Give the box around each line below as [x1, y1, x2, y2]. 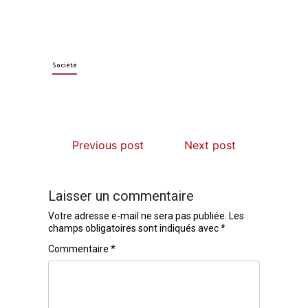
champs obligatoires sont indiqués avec [48, 222, 221, 234]
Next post [184, 137, 236, 152]
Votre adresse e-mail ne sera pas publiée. [48, 210, 228, 221]
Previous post [72, 137, 144, 152]
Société [52, 60, 78, 69]
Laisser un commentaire [48, 187, 195, 204]
